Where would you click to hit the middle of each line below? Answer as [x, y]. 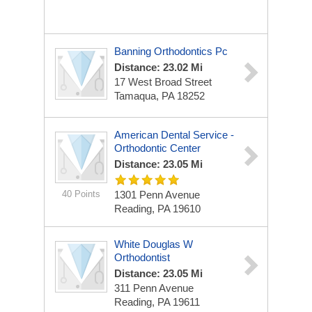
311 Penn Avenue [154, 288]
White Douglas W [154, 244]
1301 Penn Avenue [157, 195]
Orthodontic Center [157, 148]
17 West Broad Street [163, 82]
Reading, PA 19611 [157, 302]
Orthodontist [142, 257]
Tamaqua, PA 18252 [159, 96]
